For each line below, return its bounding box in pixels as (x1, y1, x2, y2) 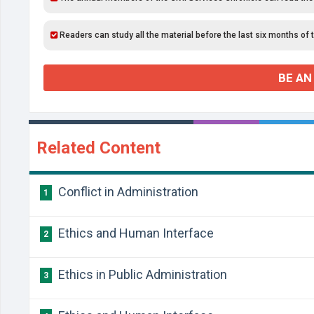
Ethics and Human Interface (55, 226, 214, 240)
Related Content (36, 138, 161, 158)
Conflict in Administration (55, 184, 198, 199)
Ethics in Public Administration (55, 267, 227, 282)
